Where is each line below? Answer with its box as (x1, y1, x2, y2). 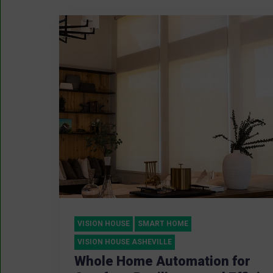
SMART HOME (138, 219, 188, 229)
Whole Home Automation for (74, 253, 250, 269)
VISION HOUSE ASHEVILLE (77, 238, 172, 247)
